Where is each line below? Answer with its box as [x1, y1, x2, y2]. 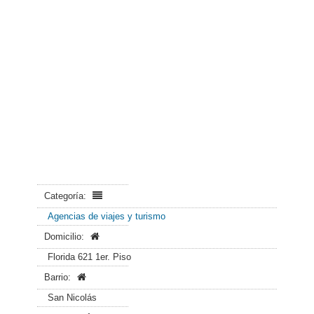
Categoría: [44, 191, 89, 201]
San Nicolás [48, 292, 97, 303]
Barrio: [44, 272, 74, 282]
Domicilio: [44, 231, 87, 242]
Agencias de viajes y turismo [48, 211, 165, 221]
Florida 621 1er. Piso [48, 252, 131, 262]
